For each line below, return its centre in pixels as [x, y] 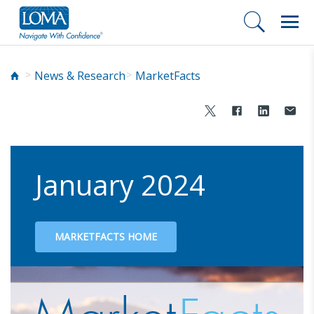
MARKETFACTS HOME [106, 236]
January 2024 [120, 184]
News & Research [80, 75]
